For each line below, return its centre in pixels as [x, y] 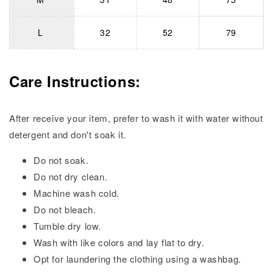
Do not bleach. [65, 210]
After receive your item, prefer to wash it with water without [136, 118]
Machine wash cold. [76, 193]
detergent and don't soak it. [68, 135]
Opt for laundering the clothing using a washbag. [137, 259]
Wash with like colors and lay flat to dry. [119, 243]
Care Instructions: [75, 81]
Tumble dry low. [67, 226]
